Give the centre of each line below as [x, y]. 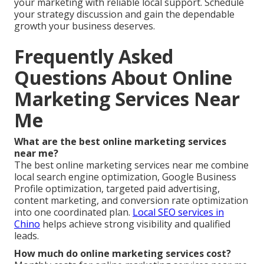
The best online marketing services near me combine [131, 165]
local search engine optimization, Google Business [125, 177]
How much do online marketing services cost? [123, 254]
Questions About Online [123, 78]
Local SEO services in [178, 212]
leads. [27, 236]
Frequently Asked [94, 57]
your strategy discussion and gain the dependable [124, 14]
